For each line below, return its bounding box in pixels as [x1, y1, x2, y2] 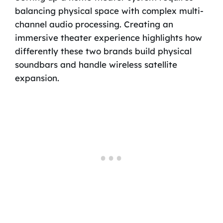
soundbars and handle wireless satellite [14, 59, 177, 70]
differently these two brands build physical [14, 46, 192, 57]
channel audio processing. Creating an [14, 19, 173, 30]
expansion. [14, 73, 59, 84]
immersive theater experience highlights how [14, 32, 202, 43]
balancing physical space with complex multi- [14, 5, 204, 16]
